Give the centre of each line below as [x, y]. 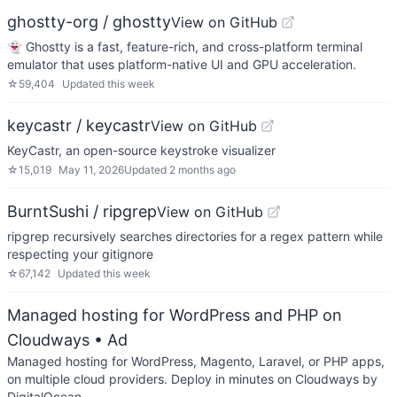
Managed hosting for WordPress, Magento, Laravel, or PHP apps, [196, 361]
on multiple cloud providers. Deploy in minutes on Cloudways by [192, 379]
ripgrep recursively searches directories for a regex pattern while [195, 236]
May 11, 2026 [91, 170]
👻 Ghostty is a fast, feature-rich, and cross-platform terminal [185, 47]
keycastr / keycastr [79, 125]
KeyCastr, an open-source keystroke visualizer [141, 150]
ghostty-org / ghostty [89, 22]
